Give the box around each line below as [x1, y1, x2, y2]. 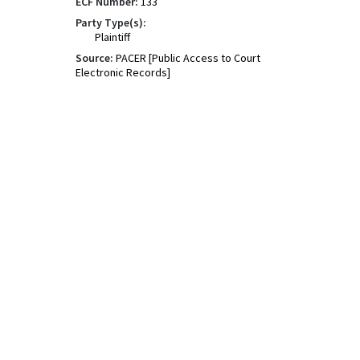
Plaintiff [95, 30, 130, 44]
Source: [76, 51, 113, 65]
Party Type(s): [76, 15, 146, 30]
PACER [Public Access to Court [116, 51, 260, 65]
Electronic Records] [76, 65, 170, 80]
